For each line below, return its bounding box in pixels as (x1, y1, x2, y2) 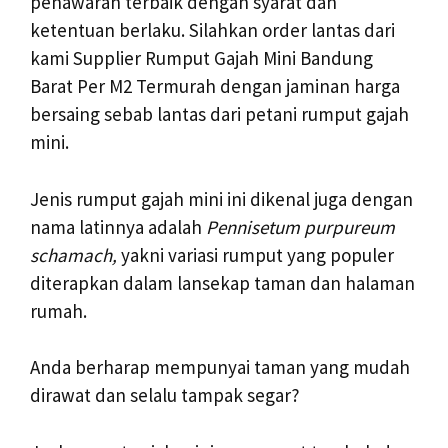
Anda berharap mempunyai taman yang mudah (30, 355, 410, 380)
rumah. (30, 298, 87, 323)
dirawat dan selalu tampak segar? (30, 383, 300, 408)
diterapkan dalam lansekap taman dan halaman (30, 270, 415, 295)
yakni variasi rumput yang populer (117, 242, 394, 267)
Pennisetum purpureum (206, 214, 395, 239)
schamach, (30, 242, 117, 267)
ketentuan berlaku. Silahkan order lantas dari (30, 18, 395, 43)
